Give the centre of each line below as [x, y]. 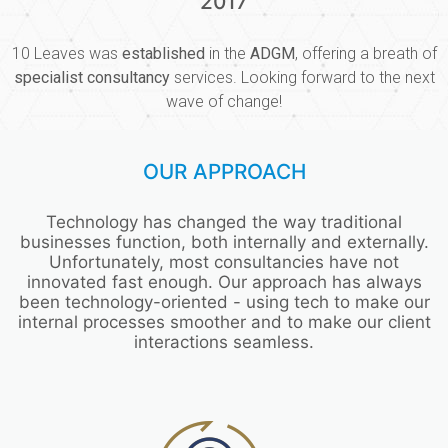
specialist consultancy [91, 78]
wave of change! [224, 102]
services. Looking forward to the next [302, 78]
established [163, 54]
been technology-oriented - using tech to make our [224, 302]
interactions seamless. [224, 342]
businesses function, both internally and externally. [224, 242]
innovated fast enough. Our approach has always [224, 282]
